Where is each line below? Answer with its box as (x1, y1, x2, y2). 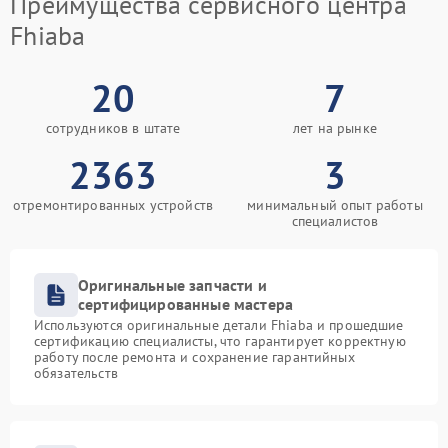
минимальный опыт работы (247, 196, 423, 215)
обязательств (34, 364, 118, 383)
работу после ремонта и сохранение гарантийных (34, 348, 355, 367)
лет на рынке (293, 119, 377, 138)
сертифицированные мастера (78, 294, 294, 315)
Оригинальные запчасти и (78, 275, 267, 296)
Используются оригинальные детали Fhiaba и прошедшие (34, 316, 404, 335)
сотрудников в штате (45, 119, 181, 138)
